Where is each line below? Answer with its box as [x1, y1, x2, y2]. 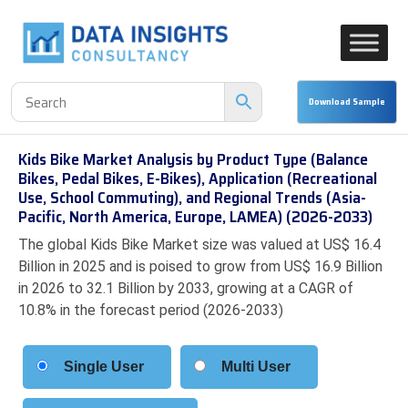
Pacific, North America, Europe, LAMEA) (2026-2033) [18, 204, 372, 229]
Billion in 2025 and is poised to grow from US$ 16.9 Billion [18, 258, 382, 275]
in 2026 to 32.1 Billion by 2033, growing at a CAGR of [18, 280, 353, 297]
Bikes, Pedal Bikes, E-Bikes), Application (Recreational [18, 166, 377, 191]
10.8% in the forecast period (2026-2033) [18, 301, 283, 319]
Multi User [221, 359, 291, 374]
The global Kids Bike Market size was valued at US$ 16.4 [18, 236, 381, 253]
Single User [64, 359, 144, 374]
